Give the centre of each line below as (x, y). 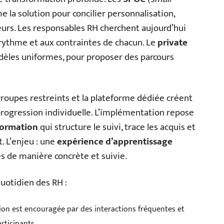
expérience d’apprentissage (115, 142)
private (172, 43)
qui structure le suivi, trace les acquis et (117, 127)
